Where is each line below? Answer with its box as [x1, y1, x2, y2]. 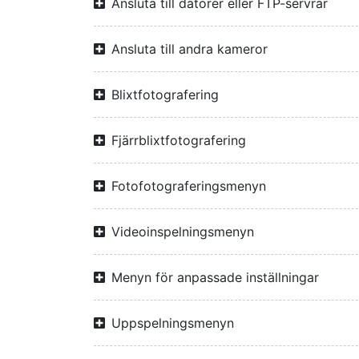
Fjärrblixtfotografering [111, 132, 246, 148]
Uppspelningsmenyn [111, 315, 234, 331]
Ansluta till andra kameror [111, 41, 268, 57]
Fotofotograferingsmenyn [111, 178, 266, 194]
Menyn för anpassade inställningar [111, 269, 319, 285]
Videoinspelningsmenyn [111, 224, 254, 240]
